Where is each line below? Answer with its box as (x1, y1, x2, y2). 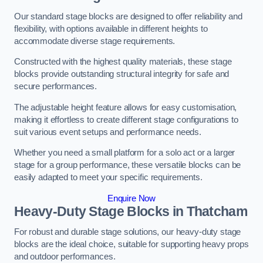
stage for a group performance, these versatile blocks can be (14, 160, 241, 170)
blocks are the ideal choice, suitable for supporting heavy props (14, 240, 249, 249)
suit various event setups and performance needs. (14, 127, 202, 137)
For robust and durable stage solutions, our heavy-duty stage (14, 227, 241, 237)
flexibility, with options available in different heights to (14, 23, 208, 33)
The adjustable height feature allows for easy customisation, (14, 102, 237, 112)
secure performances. (14, 82, 97, 92)
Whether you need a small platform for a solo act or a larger (14, 148, 235, 158)
